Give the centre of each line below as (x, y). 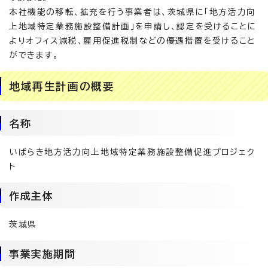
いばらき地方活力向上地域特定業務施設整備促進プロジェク (132, 152)
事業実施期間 (42, 254)
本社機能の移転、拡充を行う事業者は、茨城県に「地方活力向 (133, 12)
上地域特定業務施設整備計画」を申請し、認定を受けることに (133, 26)
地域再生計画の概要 (62, 86)
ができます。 (34, 55)
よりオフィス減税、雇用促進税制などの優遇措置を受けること (133, 41)
